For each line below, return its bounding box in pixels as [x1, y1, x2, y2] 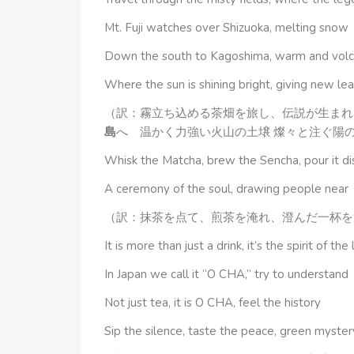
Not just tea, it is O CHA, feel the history [104, 294, 321, 311]
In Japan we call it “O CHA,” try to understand [104, 265, 348, 282]
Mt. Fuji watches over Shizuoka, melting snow [104, 19, 348, 36]
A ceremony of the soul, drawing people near [104, 180, 348, 197]
